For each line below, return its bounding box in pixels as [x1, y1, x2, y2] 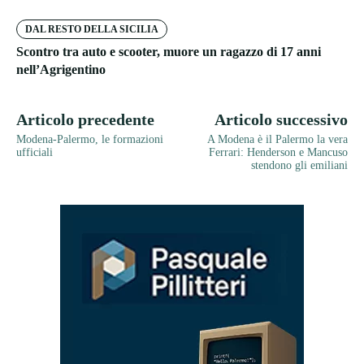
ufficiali [16, 146, 53, 159]
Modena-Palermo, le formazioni [16, 133, 163, 146]
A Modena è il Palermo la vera [206, 133, 348, 146]
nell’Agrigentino [16, 63, 106, 77]
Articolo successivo [214, 110, 348, 129]
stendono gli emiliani [250, 159, 348, 172]
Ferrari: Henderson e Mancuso [208, 146, 348, 159]
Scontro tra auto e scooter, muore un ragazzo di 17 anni [16, 45, 321, 59]
